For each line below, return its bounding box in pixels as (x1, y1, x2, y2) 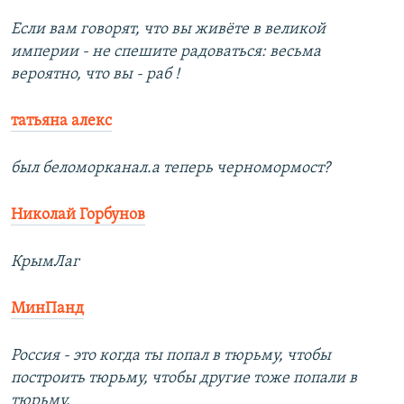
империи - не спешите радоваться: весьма (11, 43, 321, 61)
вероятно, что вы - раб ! (11, 66, 179, 84)
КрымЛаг (11, 253, 79, 271)
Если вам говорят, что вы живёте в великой (11, 21, 326, 39)
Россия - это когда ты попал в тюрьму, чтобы (11, 347, 331, 365)
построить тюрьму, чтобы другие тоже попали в (11, 370, 357, 388)
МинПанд (11, 300, 84, 318)
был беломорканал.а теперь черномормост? (11, 160, 330, 178)
